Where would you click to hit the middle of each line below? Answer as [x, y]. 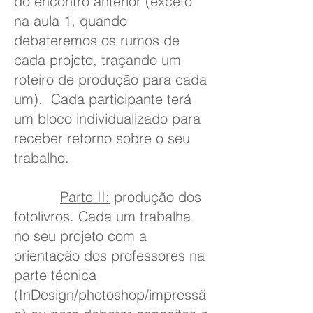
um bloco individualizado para [107, 118]
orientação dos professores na [109, 255]
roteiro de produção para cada [110, 79]
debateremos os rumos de [97, 40]
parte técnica [55, 275]
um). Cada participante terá [103, 99]
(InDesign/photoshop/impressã [110, 294]
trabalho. [44, 158]
